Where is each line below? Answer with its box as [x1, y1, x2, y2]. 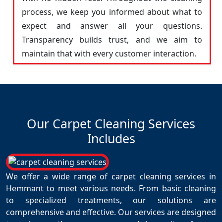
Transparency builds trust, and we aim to [22, 34, 202, 45]
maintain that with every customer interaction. [22, 48, 196, 59]
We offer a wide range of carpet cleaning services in [6, 171, 216, 182]
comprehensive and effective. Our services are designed [6, 207, 216, 218]
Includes [87, 130, 135, 147]
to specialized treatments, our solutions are [6, 195, 216, 206]
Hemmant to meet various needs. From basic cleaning [6, 183, 216, 194]
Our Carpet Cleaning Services [27, 115, 195, 132]
